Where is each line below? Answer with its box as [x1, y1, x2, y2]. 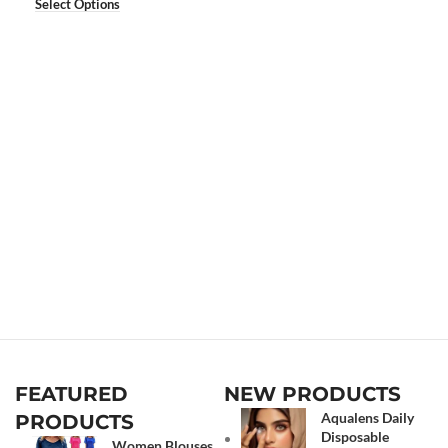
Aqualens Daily [321, 408, 414, 426]
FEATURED [15, 381, 129, 406]
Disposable [321, 427, 389, 445]
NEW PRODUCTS [224, 381, 401, 406]
